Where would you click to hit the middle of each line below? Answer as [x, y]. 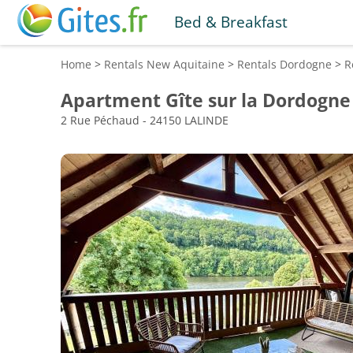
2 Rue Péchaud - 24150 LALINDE [145, 120]
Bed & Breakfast [230, 22]
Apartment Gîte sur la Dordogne [206, 100]
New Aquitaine [186, 64]
